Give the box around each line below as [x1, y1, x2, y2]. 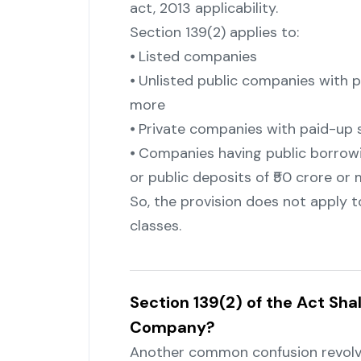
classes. [129, 216, 181, 236]
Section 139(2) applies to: [129, 23, 299, 43]
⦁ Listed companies [129, 47, 257, 67]
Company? [129, 317, 215, 338]
